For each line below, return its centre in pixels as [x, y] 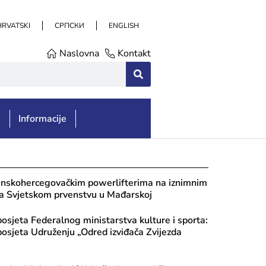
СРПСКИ [69, 26]
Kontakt [134, 53]
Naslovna [79, 53]
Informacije [43, 119]
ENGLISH [124, 26]
